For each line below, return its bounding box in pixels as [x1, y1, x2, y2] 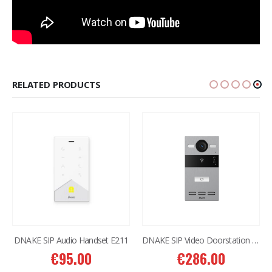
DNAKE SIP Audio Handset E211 [13, 234, 129, 246]
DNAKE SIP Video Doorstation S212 [251, 234, 259, 246]
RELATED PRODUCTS [12, 78, 101, 91]
